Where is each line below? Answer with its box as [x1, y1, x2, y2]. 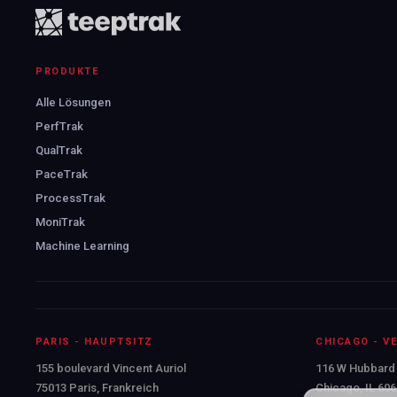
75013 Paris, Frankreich [35, 380, 160, 394]
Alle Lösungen [35, 95, 112, 109]
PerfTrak [35, 119, 84, 133]
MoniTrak [35, 214, 86, 229]
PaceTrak [35, 167, 89, 181]
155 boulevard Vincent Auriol [35, 361, 187, 375]
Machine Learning [35, 238, 130, 253]
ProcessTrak [35, 191, 106, 205]
